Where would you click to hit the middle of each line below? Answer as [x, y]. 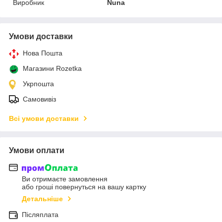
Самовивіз [39, 99]
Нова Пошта [43, 53]
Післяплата [40, 215]
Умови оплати [37, 150]
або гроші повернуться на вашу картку [84, 187]
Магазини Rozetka [52, 68]
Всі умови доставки [44, 118]
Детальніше [42, 199]
